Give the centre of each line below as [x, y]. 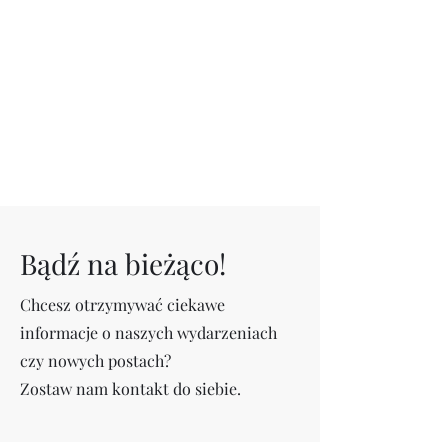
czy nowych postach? [95, 360]
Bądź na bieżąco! [123, 263]
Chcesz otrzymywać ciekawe [122, 304]
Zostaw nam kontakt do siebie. [130, 388]
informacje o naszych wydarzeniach [148, 332]
